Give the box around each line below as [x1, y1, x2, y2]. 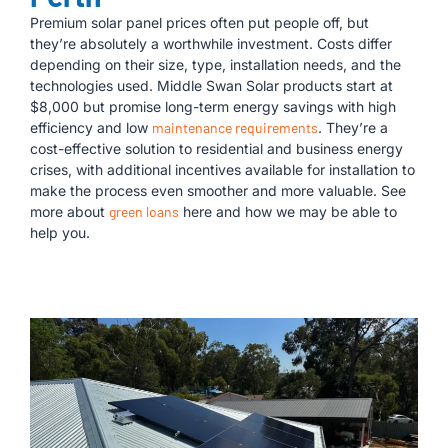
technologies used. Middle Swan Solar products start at [30, 77, 393, 95]
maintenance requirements [152, 119, 318, 137]
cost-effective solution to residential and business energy [30, 140, 403, 158]
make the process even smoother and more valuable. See [30, 182, 406, 200]
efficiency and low [30, 119, 152, 137]
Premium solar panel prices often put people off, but [30, 14, 369, 32]
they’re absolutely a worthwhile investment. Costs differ [30, 35, 392, 53]
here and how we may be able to [179, 203, 397, 221]
